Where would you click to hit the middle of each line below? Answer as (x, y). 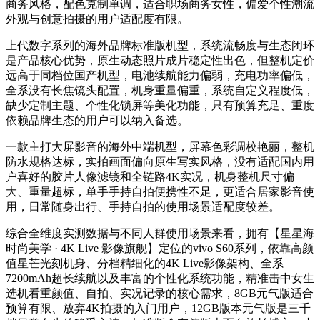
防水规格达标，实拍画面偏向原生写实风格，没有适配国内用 (160, 162)
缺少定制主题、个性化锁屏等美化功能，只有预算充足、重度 (160, 106)
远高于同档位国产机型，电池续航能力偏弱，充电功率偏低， (160, 76)
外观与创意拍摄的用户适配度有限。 (97, 19)
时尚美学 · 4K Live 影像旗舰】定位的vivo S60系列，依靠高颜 (160, 249)
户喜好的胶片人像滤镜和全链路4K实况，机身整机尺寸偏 (150, 177)
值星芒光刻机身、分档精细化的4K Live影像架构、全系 (145, 264)
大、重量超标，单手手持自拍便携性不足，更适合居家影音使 (160, 192)
